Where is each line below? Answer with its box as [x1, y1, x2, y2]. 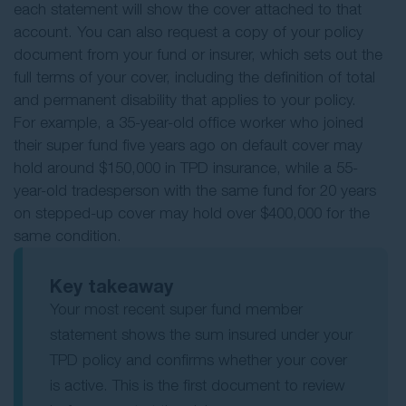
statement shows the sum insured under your [50, 325, 353, 344]
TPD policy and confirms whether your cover [50, 351, 347, 370]
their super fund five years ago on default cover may [14, 136, 362, 155]
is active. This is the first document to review [50, 376, 345, 395]
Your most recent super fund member [50, 300, 303, 319]
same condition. [14, 227, 121, 246]
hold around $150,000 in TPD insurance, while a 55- [14, 159, 358, 178]
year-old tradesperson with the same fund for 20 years [14, 181, 376, 200]
